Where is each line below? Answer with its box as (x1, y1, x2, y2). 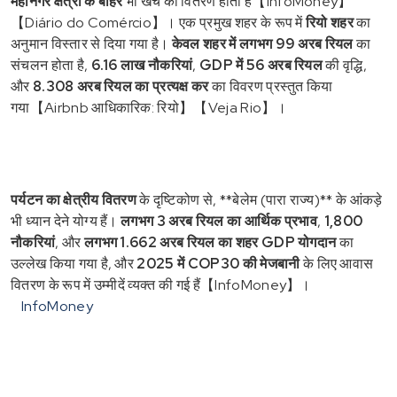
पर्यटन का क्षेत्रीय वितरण (11, 190, 137, 209)
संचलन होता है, (11, 55, 91, 74)
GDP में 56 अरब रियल (199, 55, 323, 74)
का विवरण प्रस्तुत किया (208, 76, 333, 96)
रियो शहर (306, 12, 354, 32)
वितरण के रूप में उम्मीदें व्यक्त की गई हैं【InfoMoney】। (11, 275, 311, 294)
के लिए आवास (300, 253, 374, 273)
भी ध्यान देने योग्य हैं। (11, 211, 121, 230)
